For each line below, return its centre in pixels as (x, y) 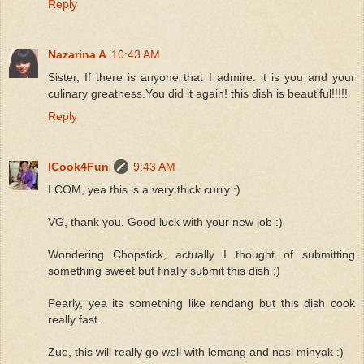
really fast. (74, 319)
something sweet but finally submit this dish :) (164, 270)
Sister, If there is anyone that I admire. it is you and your (201, 77)
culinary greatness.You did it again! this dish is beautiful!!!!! (198, 93)
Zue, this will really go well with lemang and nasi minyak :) (196, 351)
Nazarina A (77, 54)
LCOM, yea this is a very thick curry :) (144, 189)
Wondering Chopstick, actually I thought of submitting (201, 254)
